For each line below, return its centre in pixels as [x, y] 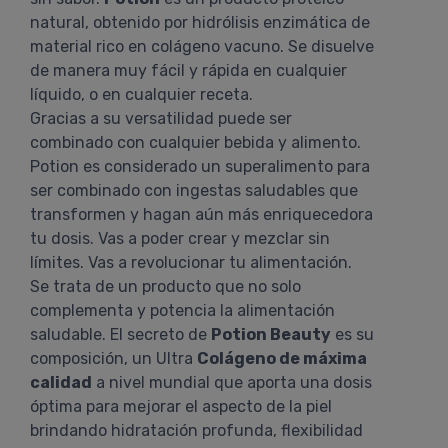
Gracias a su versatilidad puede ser [161, 118]
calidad [61, 382]
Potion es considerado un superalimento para [200, 166]
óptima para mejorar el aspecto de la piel [181, 406]
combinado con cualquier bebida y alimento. [195, 142]
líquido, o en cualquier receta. [141, 94]
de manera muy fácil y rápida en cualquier [188, 70]
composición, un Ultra [113, 358]
